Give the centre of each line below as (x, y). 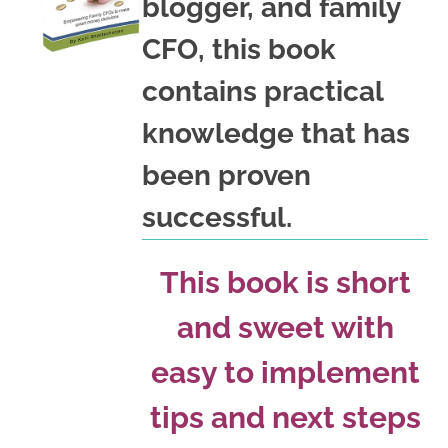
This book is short (285, 283)
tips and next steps (285, 418)
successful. (217, 218)
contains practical (263, 92)
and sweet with (285, 328)
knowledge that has (276, 134)
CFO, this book (239, 50)
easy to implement (285, 373)
